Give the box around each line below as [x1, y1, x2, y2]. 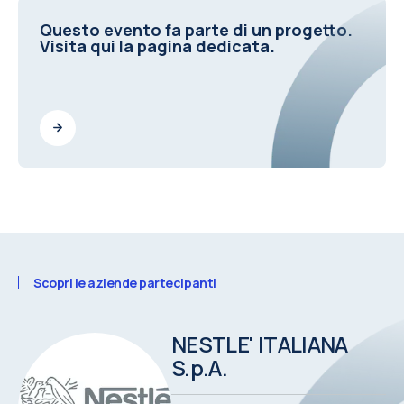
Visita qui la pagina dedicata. [40, 34, 275, 57]
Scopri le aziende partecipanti [33, 273, 216, 291]
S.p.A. [171, 352, 228, 382]
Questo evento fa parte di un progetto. [40, 18, 353, 41]
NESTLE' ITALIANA [171, 328, 348, 359]
